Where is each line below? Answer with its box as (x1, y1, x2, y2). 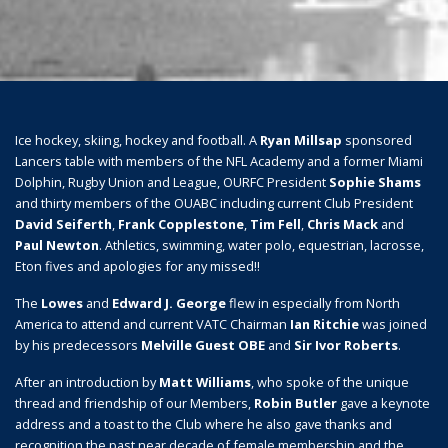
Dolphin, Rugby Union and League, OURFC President (15, 172, 329, 191)
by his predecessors (15, 335, 141, 354)
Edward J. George (112, 293, 226, 312)
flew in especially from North (226, 293, 400, 312)
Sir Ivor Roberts (294, 335, 398, 354)
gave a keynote (337, 393, 430, 412)
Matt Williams (159, 372, 251, 391)
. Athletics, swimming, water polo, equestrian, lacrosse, (99, 235, 424, 254)
